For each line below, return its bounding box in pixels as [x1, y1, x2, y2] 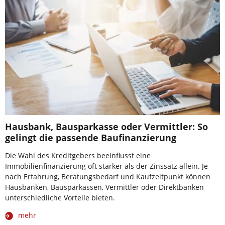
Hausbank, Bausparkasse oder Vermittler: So [5, 121, 208, 133]
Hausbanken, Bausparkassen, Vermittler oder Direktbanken [5, 182, 204, 192]
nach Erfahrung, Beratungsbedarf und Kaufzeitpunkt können [5, 172, 210, 182]
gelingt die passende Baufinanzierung [5, 132, 176, 144]
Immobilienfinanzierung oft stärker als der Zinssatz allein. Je [5, 161, 208, 171]
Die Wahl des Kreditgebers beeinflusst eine [5, 151, 151, 161]
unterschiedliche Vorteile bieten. [5, 193, 115, 203]
